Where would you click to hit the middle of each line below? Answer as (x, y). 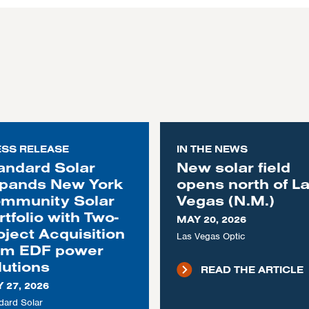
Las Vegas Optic (210, 236)
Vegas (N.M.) (225, 200)
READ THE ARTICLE (252, 270)
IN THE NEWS (212, 149)
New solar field (233, 167)
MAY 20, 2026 (211, 219)
